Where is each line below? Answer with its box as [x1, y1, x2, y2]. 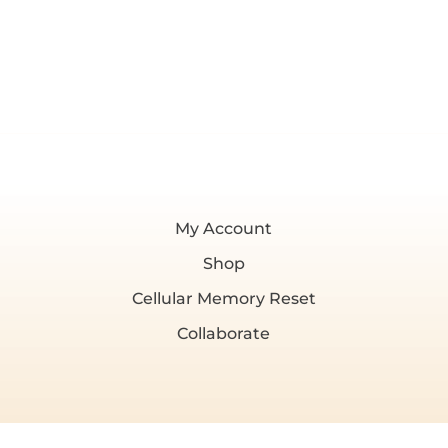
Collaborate [177, 323, 271, 343]
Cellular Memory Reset [131, 288, 316, 308]
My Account [175, 218, 273, 238]
